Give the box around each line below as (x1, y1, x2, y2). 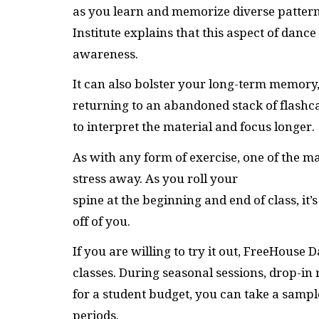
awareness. (73, 46, 138, 61)
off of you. (73, 214, 130, 229)
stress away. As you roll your (73, 171, 238, 186)
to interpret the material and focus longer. (73, 120, 315, 135)
